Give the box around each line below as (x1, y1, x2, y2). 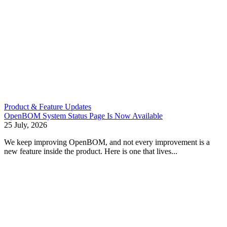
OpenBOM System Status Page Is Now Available (4, 111, 163, 120)
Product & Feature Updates (4, 102, 91, 111)
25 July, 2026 (4, 121, 47, 129)
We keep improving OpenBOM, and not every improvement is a (4, 138, 210, 146)
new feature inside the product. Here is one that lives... (4, 147, 177, 156)
